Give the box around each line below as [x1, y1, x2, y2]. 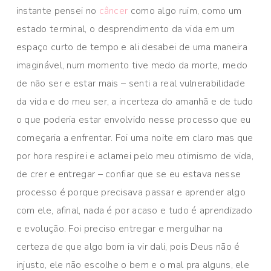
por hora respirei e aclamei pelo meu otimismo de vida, [16, 149, 254, 163]
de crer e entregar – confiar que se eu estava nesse [16, 168, 241, 181]
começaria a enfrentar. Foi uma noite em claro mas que [16, 131, 253, 145]
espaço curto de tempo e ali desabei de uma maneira [16, 41, 247, 54]
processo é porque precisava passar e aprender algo [16, 186, 246, 200]
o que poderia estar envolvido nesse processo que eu [16, 113, 251, 127]
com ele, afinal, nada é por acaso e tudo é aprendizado [16, 204, 253, 218]
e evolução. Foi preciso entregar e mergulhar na [16, 222, 223, 236]
